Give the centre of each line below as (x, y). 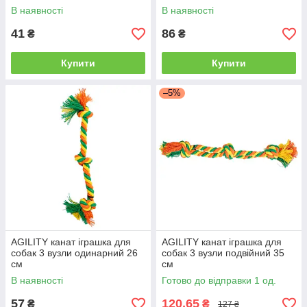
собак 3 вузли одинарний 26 (74, 253)
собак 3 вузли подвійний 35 (223, 253)
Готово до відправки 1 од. (219, 281)
